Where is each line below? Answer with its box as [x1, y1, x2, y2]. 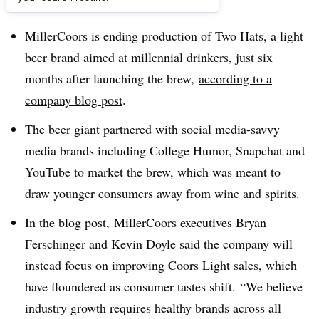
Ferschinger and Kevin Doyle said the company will [25, 234, 293, 252]
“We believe [240, 277, 303, 295]
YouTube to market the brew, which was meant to [25, 162, 281, 180]
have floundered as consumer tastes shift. [25, 277, 240, 295]
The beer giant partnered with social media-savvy [25, 120, 280, 137]
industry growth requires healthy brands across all [25, 298, 281, 316]
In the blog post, [25, 213, 114, 231]
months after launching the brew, [25, 70, 199, 87]
